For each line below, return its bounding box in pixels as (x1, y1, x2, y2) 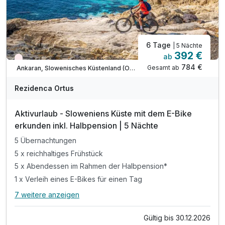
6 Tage (146, 41, 173, 50)
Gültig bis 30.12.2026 (144, 213, 210, 222)
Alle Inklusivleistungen (15, 195, 103, 205)
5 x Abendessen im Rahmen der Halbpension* (15, 162, 167, 171)
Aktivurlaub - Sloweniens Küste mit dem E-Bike (15, 108, 192, 119)
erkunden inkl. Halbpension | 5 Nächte (15, 121, 158, 131)
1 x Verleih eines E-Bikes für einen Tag (15, 175, 142, 184)
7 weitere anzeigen (15, 190, 79, 199)
